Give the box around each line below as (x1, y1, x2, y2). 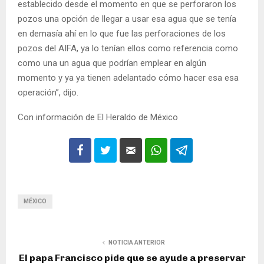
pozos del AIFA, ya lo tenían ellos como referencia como (18, 43, 238, 54)
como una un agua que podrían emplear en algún (18, 58, 206, 69)
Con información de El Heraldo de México (18, 112, 178, 123)
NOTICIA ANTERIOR (108, 239, 165, 246)
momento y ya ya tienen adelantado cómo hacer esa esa (18, 72, 239, 84)
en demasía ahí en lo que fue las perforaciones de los (18, 28, 226, 39)
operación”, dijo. (18, 87, 78, 98)
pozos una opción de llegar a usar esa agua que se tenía (18, 14, 236, 25)
